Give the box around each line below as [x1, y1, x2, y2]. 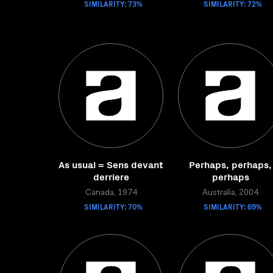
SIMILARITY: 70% [84, 201, 143, 211]
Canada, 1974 [85, 189, 137, 197]
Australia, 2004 [202, 189, 258, 197]
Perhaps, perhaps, [189, 157, 272, 171]
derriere [93, 169, 129, 183]
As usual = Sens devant [58, 157, 163, 171]
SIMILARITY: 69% [204, 201, 262, 211]
